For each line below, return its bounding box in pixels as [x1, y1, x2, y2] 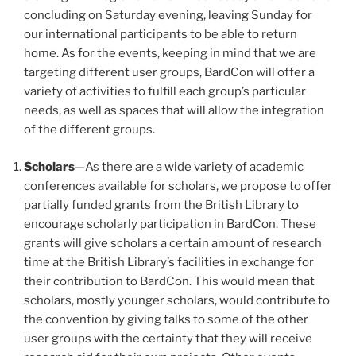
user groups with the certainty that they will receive [24, 331, 312, 346]
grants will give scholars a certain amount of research [24, 235, 322, 250]
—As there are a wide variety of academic [75, 159, 304, 174]
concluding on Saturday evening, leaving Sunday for [24, 8, 312, 23]
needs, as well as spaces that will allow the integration [24, 103, 324, 118]
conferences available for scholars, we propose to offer [24, 178, 332, 193]
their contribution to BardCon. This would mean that [24, 273, 315, 288]
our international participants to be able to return [24, 27, 297, 42]
